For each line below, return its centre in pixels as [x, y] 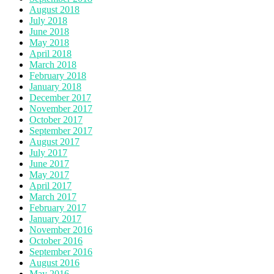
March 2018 [53, 64]
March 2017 [53, 196]
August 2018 [54, 9]
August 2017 [54, 141]
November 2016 [61, 229]
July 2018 [48, 20]
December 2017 [60, 97]
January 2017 [55, 218]
